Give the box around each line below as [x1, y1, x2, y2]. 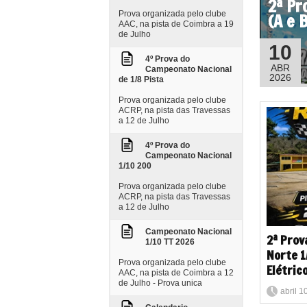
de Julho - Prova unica [119, 278, 202, 288]
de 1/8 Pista [119, 75, 164, 84]
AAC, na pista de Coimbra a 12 [119, 268, 234, 278]
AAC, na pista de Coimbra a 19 [119, 19, 234, 29]
